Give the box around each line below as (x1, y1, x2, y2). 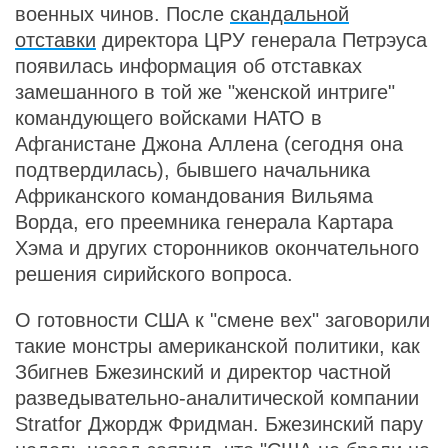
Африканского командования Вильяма (15, 185, 373, 207)
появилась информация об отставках (15, 55, 362, 77)
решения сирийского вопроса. (15, 263, 293, 285)
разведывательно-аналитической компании (15, 387, 419, 409)
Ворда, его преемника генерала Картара (15, 211, 393, 233)
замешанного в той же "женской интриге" (15, 81, 395, 103)
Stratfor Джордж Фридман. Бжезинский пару (15, 413, 423, 435)
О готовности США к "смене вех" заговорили (15, 309, 430, 331)
